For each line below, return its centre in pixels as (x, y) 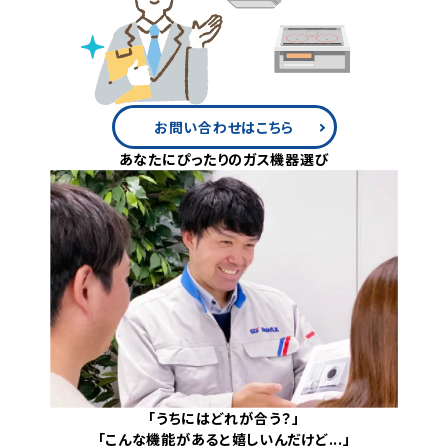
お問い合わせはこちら (224, 126)
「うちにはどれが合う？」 (224, 417)
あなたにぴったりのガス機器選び (224, 158)
